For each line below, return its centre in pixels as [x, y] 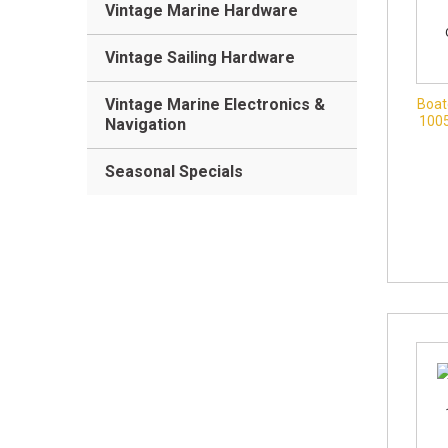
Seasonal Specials [174, 171]
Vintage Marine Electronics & [215, 104]
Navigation [145, 124]
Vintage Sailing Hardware [200, 57]
